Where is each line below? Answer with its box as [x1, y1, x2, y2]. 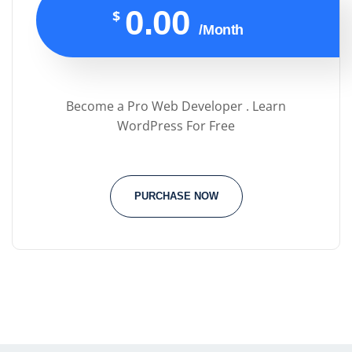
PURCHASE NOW [134, 190, 218, 203]
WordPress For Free [117, 117, 235, 135]
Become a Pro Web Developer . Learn [66, 97, 286, 115]
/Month [199, 22, 244, 38]
